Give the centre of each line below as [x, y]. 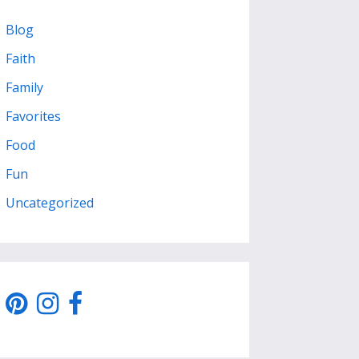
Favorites [33, 117]
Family [24, 88]
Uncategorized [49, 203]
